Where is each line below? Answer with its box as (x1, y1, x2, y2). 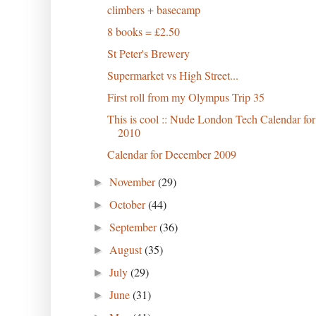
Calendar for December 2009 (107, 146, 236, 162)
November (109, 174, 159, 189)
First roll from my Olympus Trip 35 (107, 89, 265, 104)
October (109, 196, 149, 212)
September (109, 219, 160, 234)
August (109, 241, 145, 257)
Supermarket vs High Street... (107, 67, 238, 83)
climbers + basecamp (107, 1, 200, 17)
